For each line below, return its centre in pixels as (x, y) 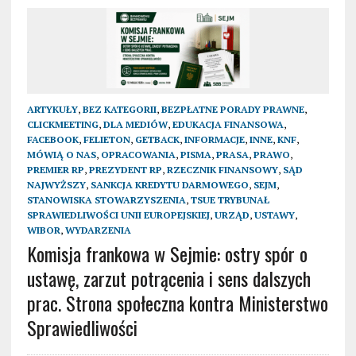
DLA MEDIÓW (135, 124)
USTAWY (274, 215)
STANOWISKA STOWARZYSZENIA (106, 199)
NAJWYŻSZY (56, 184)
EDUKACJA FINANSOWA (228, 124)
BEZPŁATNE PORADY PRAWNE (232, 109)
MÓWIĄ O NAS (61, 154)
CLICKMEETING (62, 124)
